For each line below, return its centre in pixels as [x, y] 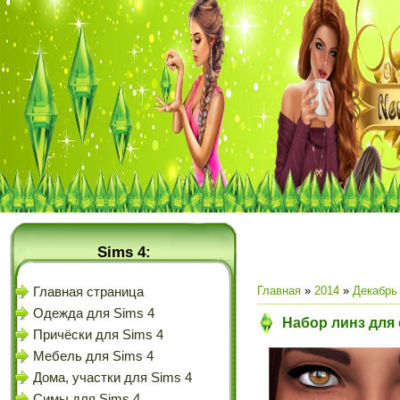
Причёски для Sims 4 [98, 335]
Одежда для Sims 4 [94, 313]
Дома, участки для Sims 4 [112, 378]
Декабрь [375, 291]
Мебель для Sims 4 [93, 356]
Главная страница [88, 292]
